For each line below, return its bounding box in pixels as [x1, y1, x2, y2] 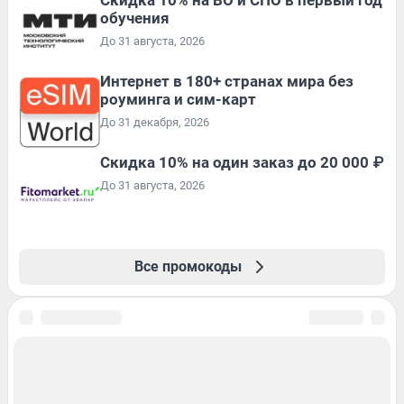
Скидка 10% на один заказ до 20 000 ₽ [100, 152, 383, 171]
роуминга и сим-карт [100, 89, 256, 108]
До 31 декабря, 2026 [100, 115, 209, 129]
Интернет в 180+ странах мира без [100, 71, 353, 90]
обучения [100, 8, 170, 27]
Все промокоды [133, 257, 242, 275]
